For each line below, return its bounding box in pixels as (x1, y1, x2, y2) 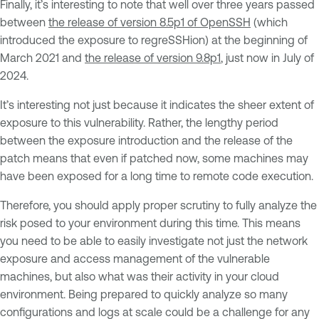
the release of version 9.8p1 (85, 51, 221, 64)
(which (251, 15, 288, 28)
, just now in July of (221, 51, 314, 64)
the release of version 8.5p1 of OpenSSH (48, 15, 251, 28)
